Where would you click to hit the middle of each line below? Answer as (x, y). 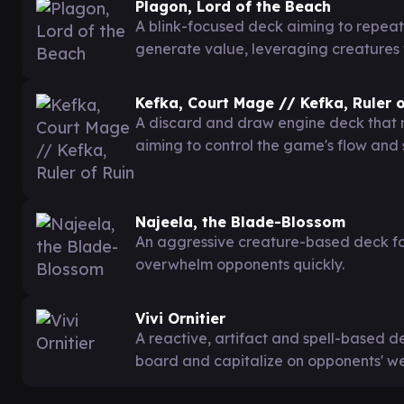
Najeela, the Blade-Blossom (240, 221)
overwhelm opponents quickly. (240, 264)
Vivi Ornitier (180, 318)
